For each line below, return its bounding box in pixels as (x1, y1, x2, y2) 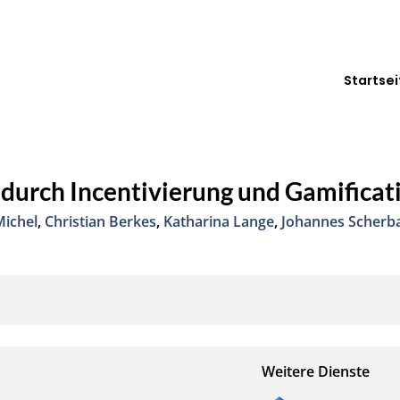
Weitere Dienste (262, 361, 370, 381)
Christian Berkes (45, 211, 157, 231)
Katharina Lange (163, 211, 275, 231)
